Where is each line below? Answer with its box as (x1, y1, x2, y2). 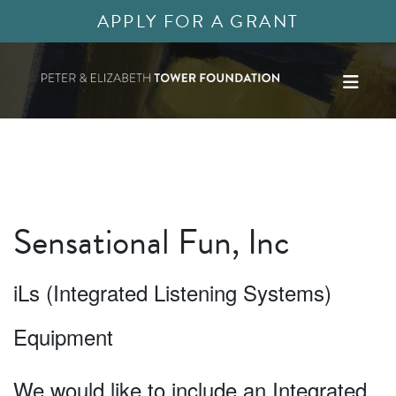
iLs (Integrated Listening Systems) (13, 277, 331, 308)
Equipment (13, 321, 113, 352)
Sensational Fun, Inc (13, 216, 290, 268)
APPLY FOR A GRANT (96, 8, 300, 34)
